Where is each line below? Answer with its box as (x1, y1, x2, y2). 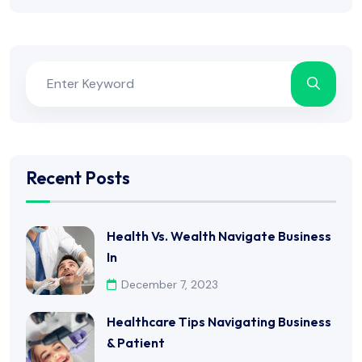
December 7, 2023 (121, 277, 218, 293)
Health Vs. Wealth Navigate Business (107, 228, 331, 245)
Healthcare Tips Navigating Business (107, 314, 331, 330)
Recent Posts (26, 166, 130, 190)
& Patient (107, 335, 165, 351)
